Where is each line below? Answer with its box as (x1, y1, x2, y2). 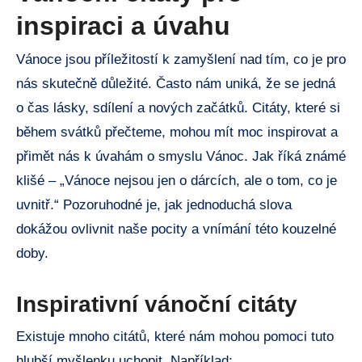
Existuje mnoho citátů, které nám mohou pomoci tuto (16, 328, 334, 344)
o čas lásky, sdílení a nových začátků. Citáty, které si (16, 100, 340, 116)
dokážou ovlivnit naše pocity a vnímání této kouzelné (16, 221, 336, 238)
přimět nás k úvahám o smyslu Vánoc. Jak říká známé (16, 149, 346, 165)
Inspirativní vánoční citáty (16, 292, 297, 318)
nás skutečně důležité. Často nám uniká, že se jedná (16, 76, 335, 92)
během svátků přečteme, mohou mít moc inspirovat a (16, 124, 338, 141)
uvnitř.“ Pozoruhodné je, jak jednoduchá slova (16, 197, 292, 213)
